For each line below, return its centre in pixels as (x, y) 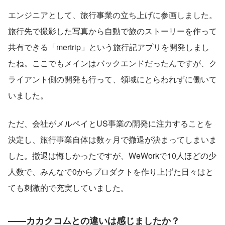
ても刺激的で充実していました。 (68, 187)
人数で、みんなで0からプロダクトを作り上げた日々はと (111, 171)
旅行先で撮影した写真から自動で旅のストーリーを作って (113, 31)
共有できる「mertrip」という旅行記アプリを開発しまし (109, 47)
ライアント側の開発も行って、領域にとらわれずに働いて (113, 79)
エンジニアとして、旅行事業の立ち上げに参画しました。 (113, 15)
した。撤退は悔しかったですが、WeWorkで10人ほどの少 (112, 155)
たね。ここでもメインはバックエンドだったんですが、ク (113, 63)
